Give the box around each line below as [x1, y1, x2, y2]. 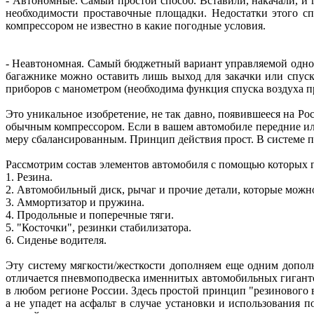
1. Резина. [6, 170, 53, 183]
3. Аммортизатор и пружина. [6, 196, 144, 208]
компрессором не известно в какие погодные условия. [6, 19, 266, 32]
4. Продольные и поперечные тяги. [6, 208, 174, 221]
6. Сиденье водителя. [6, 233, 107, 246]
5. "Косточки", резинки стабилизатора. [6, 221, 191, 233]
